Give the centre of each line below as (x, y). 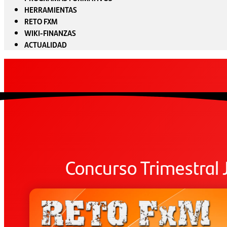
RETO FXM (41, 21)
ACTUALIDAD (46, 44)
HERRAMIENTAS (51, 9)
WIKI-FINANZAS (50, 33)
